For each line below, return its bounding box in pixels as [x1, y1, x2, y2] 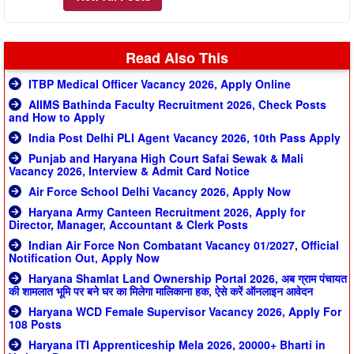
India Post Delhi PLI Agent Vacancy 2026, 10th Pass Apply [25, 130, 341, 146]
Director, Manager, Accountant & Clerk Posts [9, 217, 248, 233]
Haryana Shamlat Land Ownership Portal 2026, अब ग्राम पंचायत [25, 270, 347, 287]
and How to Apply [9, 109, 105, 126]
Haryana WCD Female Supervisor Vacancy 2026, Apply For [25, 303, 341, 320]
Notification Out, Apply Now [9, 250, 160, 266]
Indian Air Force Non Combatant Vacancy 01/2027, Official [25, 237, 339, 254]
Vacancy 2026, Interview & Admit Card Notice [9, 163, 250, 179]
